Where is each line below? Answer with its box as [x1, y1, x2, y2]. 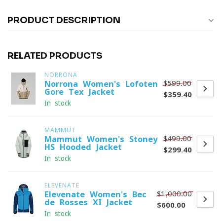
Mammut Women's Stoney [44, 135, 157, 143]
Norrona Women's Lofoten [44, 80, 158, 88]
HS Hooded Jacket [44, 143, 122, 151]
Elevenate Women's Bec [44, 190, 147, 198]
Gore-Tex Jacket [44, 88, 114, 96]
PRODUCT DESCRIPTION [7, 15, 120, 26]
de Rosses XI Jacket [44, 198, 132, 206]
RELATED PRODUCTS [7, 50, 102, 61]
